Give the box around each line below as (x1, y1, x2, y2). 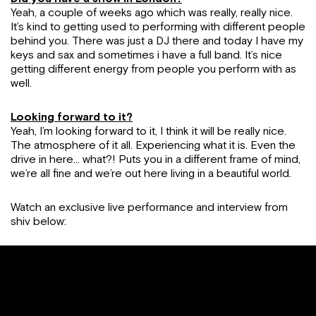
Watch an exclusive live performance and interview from (11, 200, 288, 214)
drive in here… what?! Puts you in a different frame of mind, (11, 152, 300, 166)
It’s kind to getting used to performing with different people (11, 20, 305, 34)
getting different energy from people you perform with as (11, 62, 296, 76)
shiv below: (11, 214, 66, 229)
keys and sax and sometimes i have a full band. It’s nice (11, 48, 282, 62)
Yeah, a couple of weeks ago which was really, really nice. (11, 6, 293, 20)
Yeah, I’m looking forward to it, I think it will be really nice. (11, 124, 286, 138)
